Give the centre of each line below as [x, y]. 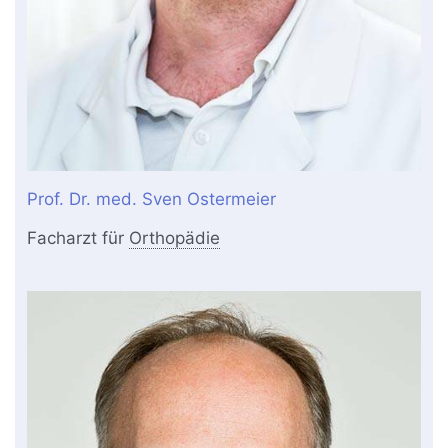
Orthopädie [175, 238]
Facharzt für [78, 238]
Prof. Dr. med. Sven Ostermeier [152, 199]
